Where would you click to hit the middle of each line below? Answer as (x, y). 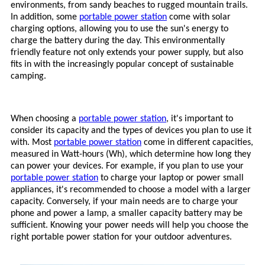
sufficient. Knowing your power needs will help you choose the (130, 225)
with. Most (32, 142)
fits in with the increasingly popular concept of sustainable (122, 64)
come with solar (200, 17)
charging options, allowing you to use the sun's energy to (119, 29)
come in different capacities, (198, 142)
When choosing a (45, 119)
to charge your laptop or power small (172, 178)
